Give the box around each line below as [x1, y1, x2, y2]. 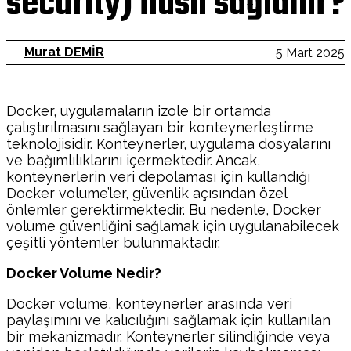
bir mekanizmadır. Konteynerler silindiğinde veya [6, 328, 330, 345]
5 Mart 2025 [276, 45, 345, 60]
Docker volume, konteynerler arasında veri [6, 295, 292, 312]
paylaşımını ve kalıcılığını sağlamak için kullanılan [6, 312, 331, 328]
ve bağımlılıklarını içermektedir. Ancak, [6, 152, 260, 168]
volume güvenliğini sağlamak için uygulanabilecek [6, 218, 339, 234]
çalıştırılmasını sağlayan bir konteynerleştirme [6, 119, 313, 136]
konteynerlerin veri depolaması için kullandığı [6, 168, 310, 185]
